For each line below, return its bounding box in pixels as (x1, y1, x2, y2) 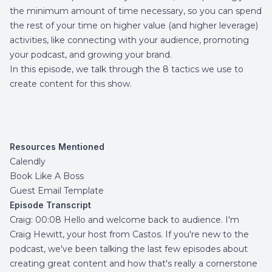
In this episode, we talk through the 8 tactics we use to (10, 64, 243, 75)
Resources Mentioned (10, 141, 104, 152)
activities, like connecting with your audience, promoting (10, 35, 249, 46)
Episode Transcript (10, 200, 91, 210)
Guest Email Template (10, 185, 104, 196)
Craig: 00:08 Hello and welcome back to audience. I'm (10, 214, 239, 225)
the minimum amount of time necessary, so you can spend (10, 5, 262, 16)
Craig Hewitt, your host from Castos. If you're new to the (10, 229, 249, 240)
